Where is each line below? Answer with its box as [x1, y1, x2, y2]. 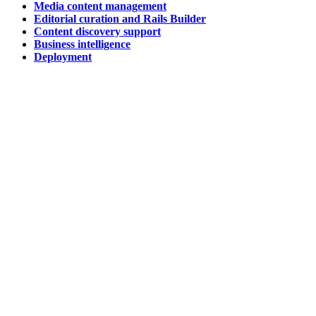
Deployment [34, 51, 92, 63]
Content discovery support [34, 25, 161, 37]
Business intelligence [34, 38, 130, 50]
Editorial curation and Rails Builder [34, 13, 206, 25]
